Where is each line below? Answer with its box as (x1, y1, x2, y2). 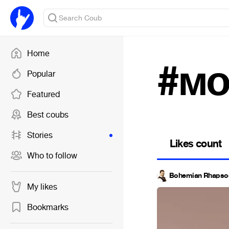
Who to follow (27, 150, 77, 161)
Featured (27, 89, 60, 100)
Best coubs (27, 109, 68, 120)
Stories (27, 130, 53, 141)
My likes (27, 181, 57, 192)
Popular (27, 68, 55, 79)
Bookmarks (27, 202, 68, 213)
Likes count (170, 136, 222, 151)
